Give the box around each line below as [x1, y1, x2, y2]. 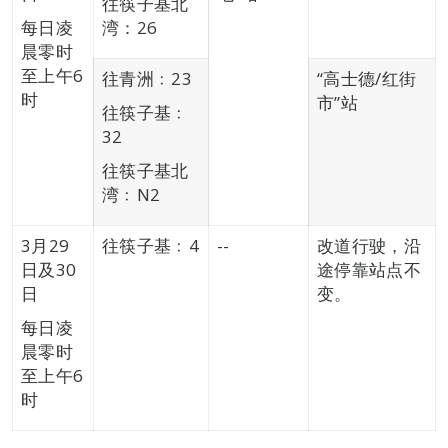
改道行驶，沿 [317, 233, 421, 257]
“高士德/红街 [317, 66, 417, 90]
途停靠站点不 [317, 257, 421, 281]
